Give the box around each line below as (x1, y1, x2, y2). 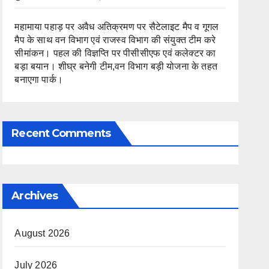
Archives (11, 189, 58, 202)
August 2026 (14, 228, 70, 238)
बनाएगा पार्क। (14, 74, 63, 85)
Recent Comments (11, 126, 110, 140)
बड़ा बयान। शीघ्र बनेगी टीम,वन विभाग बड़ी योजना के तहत (14, 61, 217, 71)
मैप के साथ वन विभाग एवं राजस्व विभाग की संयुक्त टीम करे (14, 34, 216, 45)
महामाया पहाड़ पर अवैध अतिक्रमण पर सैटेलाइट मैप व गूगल (14, 21, 219, 32)
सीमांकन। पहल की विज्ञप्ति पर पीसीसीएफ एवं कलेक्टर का (14, 47, 216, 58)
